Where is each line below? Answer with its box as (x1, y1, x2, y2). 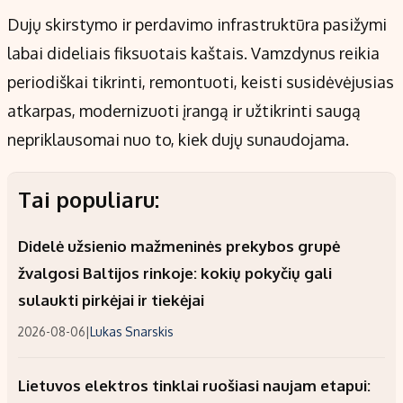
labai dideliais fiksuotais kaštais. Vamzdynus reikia (7, 43, 380, 64)
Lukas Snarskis (90, 324, 174, 340)
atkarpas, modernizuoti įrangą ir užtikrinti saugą (7, 101, 361, 121)
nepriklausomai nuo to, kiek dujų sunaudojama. (7, 130, 349, 150)
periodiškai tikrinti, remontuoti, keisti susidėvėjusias (7, 72, 394, 93)
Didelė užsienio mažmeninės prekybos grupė (18, 237, 340, 256)
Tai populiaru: (18, 185, 159, 214)
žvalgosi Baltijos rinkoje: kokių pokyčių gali (18, 264, 332, 283)
